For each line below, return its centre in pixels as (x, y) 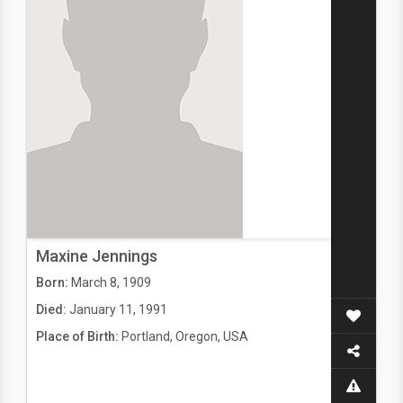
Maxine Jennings (97, 256)
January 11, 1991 (118, 309)
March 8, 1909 (111, 282)
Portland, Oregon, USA (185, 336)
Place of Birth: (79, 336)
